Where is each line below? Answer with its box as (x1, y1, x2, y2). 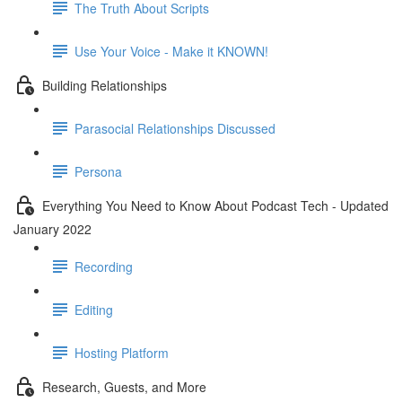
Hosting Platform (74, 343, 169, 362)
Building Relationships (42, 75, 167, 94)
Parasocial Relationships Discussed (74, 118, 275, 137)
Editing (74, 300, 113, 319)
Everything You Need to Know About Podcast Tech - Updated (42, 196, 389, 214)
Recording (74, 257, 133, 275)
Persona (74, 162, 122, 180)
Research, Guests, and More (42, 377, 206, 396)
